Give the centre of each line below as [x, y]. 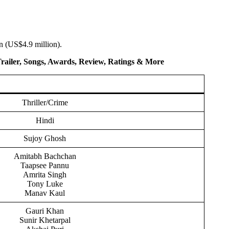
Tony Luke [45, 184]
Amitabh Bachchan [45, 156]
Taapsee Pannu [45, 165]
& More [150, 61]
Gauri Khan [45, 211]
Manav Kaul [45, 193]
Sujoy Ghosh [45, 138]
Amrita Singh [45, 174]
